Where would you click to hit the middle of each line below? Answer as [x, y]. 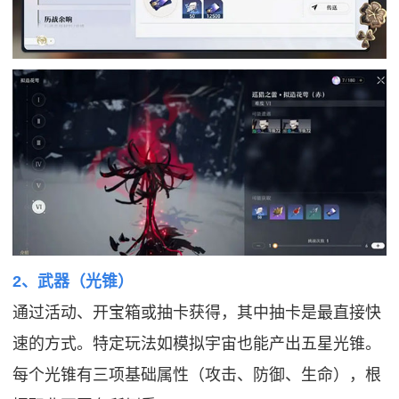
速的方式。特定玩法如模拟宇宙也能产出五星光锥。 [197, 343]
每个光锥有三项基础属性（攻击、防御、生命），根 [197, 375]
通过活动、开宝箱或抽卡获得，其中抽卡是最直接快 [197, 312]
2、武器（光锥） [73, 281]
